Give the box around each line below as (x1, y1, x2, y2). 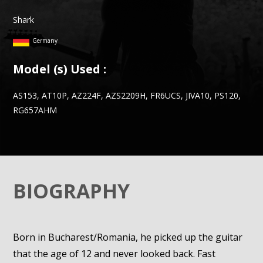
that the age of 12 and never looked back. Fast (13, 247, 216, 260)
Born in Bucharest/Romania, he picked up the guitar (13, 231, 243, 244)
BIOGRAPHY (13, 177, 130, 204)
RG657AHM (13, 104, 58, 116)
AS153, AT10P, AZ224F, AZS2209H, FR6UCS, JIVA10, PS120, (13, 90, 241, 101)
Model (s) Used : (13, 61, 107, 77)
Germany (32, 36, 58, 45)
